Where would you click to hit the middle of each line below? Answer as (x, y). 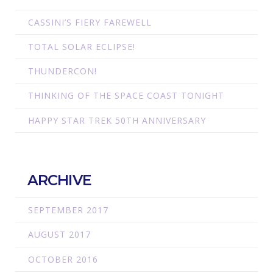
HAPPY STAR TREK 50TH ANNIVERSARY (117, 120)
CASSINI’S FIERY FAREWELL (90, 22)
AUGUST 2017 (59, 235)
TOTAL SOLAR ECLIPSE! (81, 47)
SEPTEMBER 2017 (68, 210)
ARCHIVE (59, 180)
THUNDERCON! (62, 71)
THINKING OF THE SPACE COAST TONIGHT (126, 96)
